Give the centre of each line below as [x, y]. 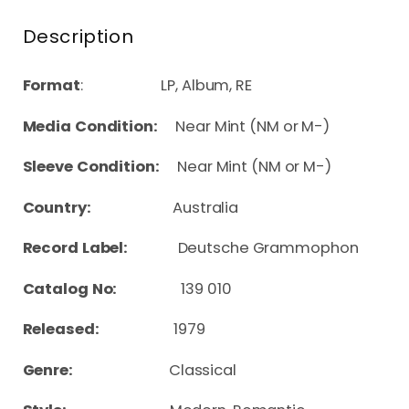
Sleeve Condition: [91, 167]
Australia [207, 207]
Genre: [95, 370]
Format [51, 86]
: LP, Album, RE [166, 86]
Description [78, 36]
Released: [98, 330]
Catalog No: [86, 288]
